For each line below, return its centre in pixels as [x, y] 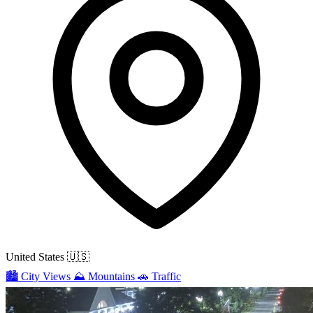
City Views [46, 277]
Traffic [166, 277]
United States [35, 257]
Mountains [111, 277]
